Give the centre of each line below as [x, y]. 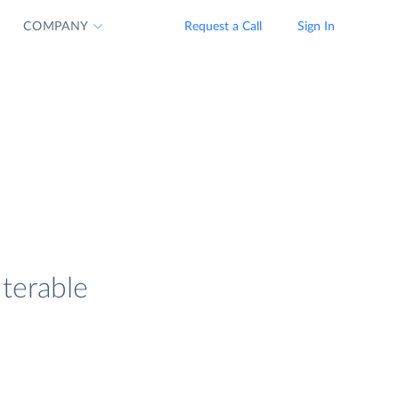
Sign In [316, 27]
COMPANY [57, 27]
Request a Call [223, 27]
